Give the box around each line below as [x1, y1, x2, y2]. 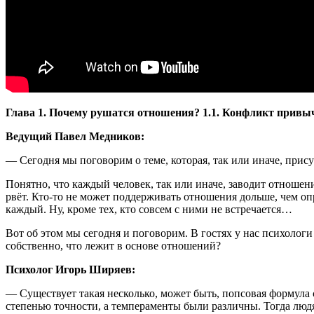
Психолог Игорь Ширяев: [6, 263, 135, 275]
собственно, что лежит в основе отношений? [6, 239, 221, 252]
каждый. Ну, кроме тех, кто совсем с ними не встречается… [6, 203, 292, 215]
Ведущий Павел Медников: [6, 130, 144, 142]
